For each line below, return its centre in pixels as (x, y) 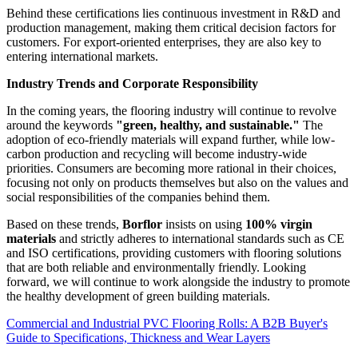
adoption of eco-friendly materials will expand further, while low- (171, 139)
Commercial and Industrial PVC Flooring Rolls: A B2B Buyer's (167, 323)
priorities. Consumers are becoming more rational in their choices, (171, 168)
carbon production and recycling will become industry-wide (157, 153)
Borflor (142, 224)
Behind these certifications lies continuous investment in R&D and (173, 13)
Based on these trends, (64, 224)
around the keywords (61, 125)
